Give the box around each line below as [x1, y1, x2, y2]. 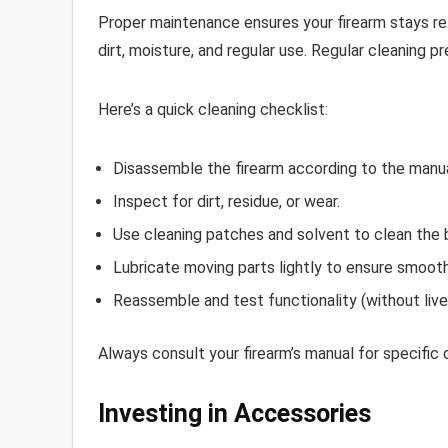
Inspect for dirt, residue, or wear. [113, 191, 340, 211]
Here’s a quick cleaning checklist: [98, 99, 328, 119]
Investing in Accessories [98, 398, 371, 428]
